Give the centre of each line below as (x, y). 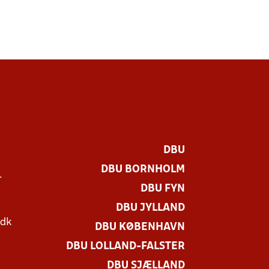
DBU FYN (163, 189)
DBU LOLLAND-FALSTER (125, 246)
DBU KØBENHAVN (140, 227)
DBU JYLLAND (150, 208)
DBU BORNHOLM (143, 170)
